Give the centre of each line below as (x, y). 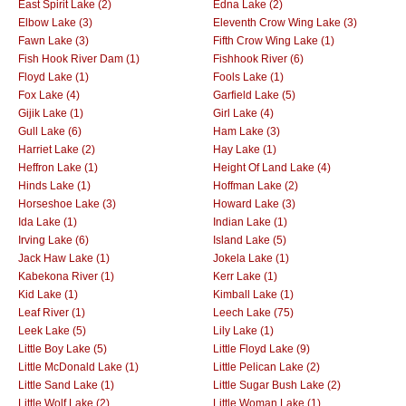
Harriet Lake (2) (57, 149)
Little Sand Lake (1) (66, 385)
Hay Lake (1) (245, 149)
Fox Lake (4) (49, 95)
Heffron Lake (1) (58, 167)
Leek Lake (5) (52, 330)
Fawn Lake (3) (53, 40)
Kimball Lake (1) (253, 294)
